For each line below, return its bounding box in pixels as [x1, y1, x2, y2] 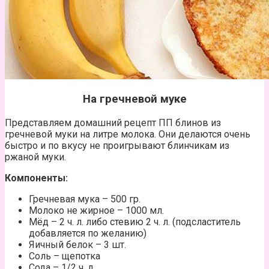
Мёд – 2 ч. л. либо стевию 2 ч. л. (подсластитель [29, 216, 241, 228]
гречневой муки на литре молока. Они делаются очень [5, 128, 250, 141]
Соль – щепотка [29, 250, 100, 262]
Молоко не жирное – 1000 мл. [29, 205, 164, 217]
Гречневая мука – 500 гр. [29, 193, 141, 205]
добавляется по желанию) [29, 228, 147, 240]
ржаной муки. [5, 151, 66, 163]
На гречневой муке [82, 92, 187, 106]
